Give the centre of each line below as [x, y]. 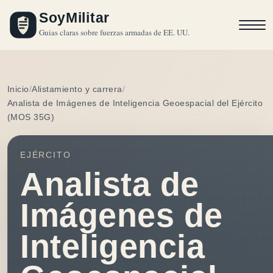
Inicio [18, 89]
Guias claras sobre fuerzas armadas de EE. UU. [114, 32]
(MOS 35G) [31, 117]
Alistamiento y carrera [77, 89]
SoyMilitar [74, 18]
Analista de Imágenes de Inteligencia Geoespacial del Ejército [135, 103]
